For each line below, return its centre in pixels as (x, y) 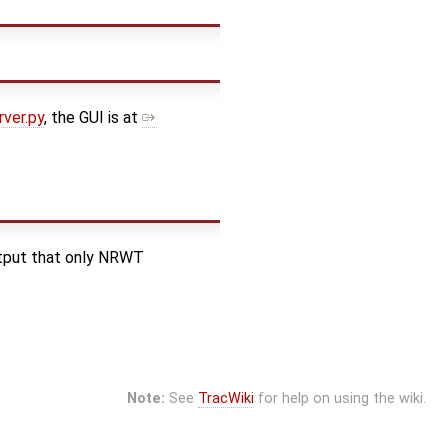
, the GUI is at (93, 118)
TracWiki (225, 399)
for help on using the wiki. (339, 399)
